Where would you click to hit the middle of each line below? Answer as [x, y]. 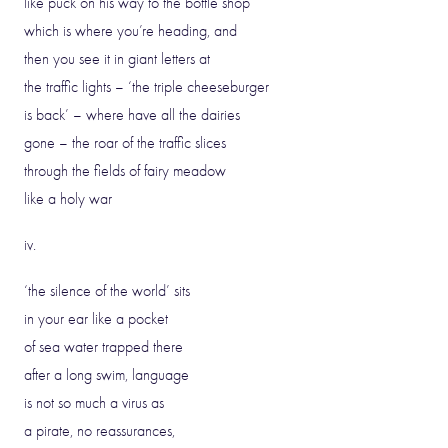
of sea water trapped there [103, 347]
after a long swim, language [106, 375]
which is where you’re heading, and [130, 31]
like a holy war [68, 199]
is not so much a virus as [94, 403]
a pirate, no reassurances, [99, 431]
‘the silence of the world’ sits [107, 291]
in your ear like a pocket [96, 319]
